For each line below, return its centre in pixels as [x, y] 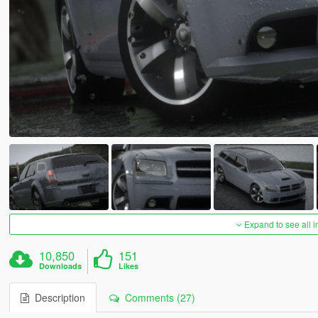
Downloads [61, 266]
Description [57, 298]
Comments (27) [157, 298]
